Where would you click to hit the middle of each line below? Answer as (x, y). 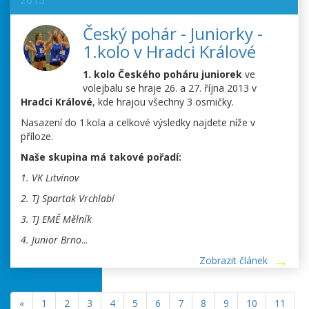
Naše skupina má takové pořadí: (101, 157)
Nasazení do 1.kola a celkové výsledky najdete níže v (138, 122)
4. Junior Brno (51, 240)
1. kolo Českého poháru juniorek (162, 74)
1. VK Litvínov (50, 178)
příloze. (37, 136)
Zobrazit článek (233, 260)
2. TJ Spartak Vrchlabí (68, 198)
